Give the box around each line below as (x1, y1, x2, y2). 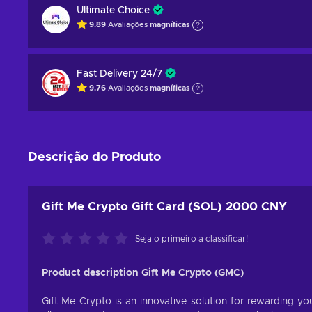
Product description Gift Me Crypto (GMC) (42, 268, 244, 278)
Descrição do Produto (28, 151, 161, 164)
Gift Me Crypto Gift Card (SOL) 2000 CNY (42, 201, 287, 212)
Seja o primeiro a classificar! (135, 235, 248, 243)
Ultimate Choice (77, 6, 150, 15)
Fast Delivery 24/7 (77, 69, 162, 79)
